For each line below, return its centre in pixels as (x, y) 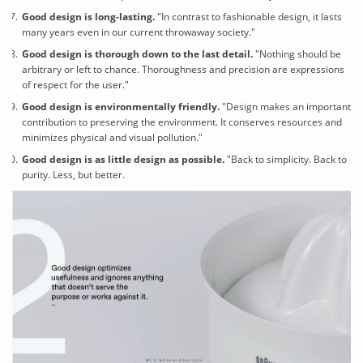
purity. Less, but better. (73, 174)
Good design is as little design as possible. (123, 159)
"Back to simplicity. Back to (285, 159)
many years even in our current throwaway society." (138, 32)
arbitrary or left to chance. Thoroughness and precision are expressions (183, 69)
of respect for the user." (75, 84)
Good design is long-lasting (87, 16)
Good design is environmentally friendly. (122, 106)
